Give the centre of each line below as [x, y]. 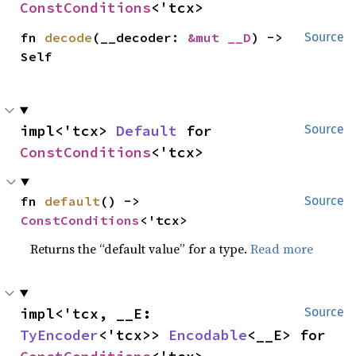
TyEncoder [59, 335]
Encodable [208, 335]
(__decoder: [140, 37]
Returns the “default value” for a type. [141, 248]
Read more [282, 248]
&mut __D [220, 37]
